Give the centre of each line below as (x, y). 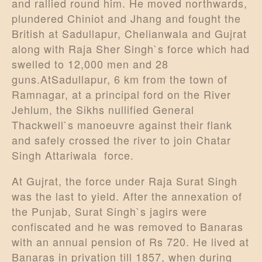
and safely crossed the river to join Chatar (121, 139)
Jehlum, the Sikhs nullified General (103, 109)
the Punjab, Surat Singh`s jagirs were (109, 211)
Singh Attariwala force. (73, 155)
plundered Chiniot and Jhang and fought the (126, 18)
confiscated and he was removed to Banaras (127, 226)
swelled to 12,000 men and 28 (90, 63)
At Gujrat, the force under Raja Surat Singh (125, 180)
